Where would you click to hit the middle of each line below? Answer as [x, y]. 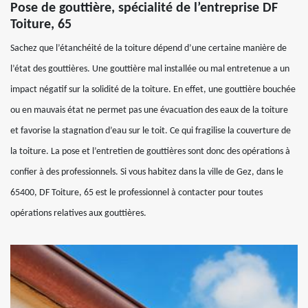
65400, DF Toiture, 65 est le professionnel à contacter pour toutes [136, 192]
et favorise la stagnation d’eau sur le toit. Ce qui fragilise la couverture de [151, 131]
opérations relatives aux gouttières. [78, 213]
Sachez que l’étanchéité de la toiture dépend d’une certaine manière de [148, 48]
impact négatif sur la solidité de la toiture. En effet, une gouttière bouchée [153, 89]
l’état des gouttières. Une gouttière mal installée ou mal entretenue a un [150, 69]
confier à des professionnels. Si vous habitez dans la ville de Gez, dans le [147, 172]
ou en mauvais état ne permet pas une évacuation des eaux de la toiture [149, 110]
